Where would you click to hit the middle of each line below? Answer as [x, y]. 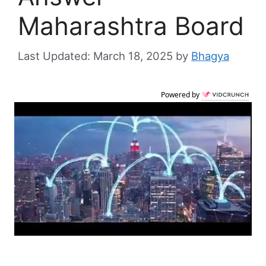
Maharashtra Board [131, 26]
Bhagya [210, 56]
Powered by [181, 95]
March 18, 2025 [133, 56]
